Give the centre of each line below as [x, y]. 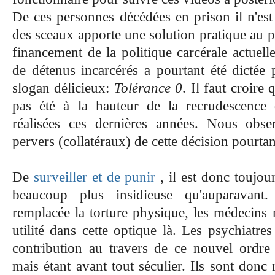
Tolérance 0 [148, 88]
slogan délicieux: [63, 88]
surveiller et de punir [95, 177]
